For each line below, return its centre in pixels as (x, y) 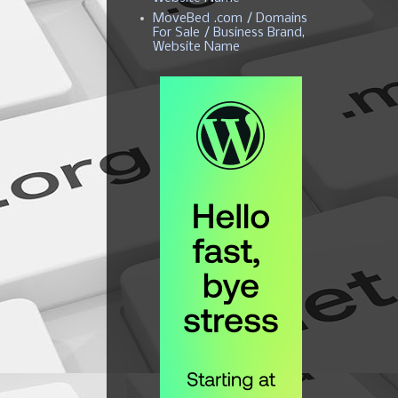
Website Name (197, 47)
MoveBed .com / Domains (231, 18)
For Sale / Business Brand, (229, 32)
